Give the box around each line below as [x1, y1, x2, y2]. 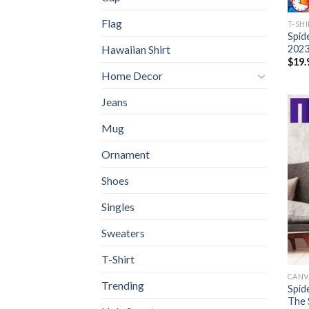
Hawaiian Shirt [101, 43, 170, 57]
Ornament [101, 148, 150, 161]
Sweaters [101, 226, 145, 240]
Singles [101, 200, 134, 214]
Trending [101, 279, 144, 292]
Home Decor [101, 69, 163, 83]
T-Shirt [101, 252, 134, 266]
